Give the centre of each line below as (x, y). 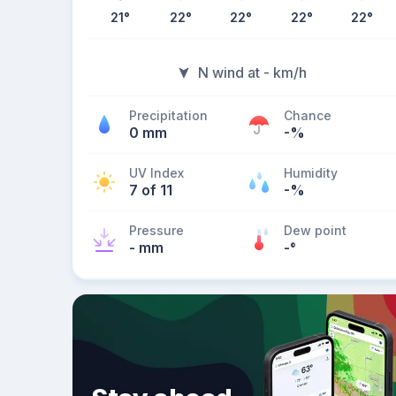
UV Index (156, 173)
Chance (308, 115)
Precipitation (168, 115)
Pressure (156, 230)
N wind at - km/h (252, 72)
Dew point (315, 230)
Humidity (311, 173)
